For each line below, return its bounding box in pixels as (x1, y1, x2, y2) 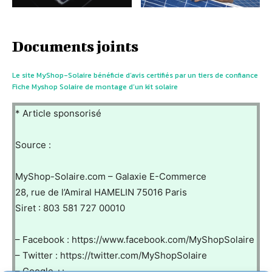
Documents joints (12, 37, 138, 55)
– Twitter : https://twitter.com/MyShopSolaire (15, 249, 207, 261)
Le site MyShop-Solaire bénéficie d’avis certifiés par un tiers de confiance (12, 69, 258, 81)
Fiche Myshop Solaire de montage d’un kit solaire (12, 81, 178, 92)
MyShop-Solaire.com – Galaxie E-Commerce (15, 170, 206, 182)
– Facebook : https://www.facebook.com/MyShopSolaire (15, 233, 254, 245)
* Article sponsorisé (15, 107, 101, 119)
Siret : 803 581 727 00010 (15, 202, 125, 214)
